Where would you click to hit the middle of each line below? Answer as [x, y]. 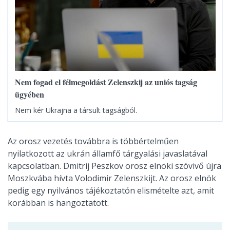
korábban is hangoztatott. [58, 203]
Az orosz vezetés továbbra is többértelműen [93, 141]
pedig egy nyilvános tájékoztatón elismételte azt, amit [111, 191]
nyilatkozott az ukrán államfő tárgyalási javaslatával [108, 154]
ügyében [29, 94]
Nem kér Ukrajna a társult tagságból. [76, 110]
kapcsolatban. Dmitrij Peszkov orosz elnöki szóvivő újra [114, 166]
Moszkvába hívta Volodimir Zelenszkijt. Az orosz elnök [112, 178]
